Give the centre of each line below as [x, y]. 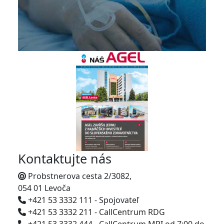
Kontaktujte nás [65, 159]
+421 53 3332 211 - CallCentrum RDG [95, 212]
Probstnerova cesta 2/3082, [79, 176]
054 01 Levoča [44, 188]
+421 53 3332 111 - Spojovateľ [82, 200]
